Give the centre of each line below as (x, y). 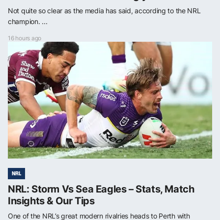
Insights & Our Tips (51, 201)
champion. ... (28, 21)
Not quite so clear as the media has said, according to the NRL (104, 10)
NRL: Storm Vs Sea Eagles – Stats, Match (101, 189)
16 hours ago (25, 38)
